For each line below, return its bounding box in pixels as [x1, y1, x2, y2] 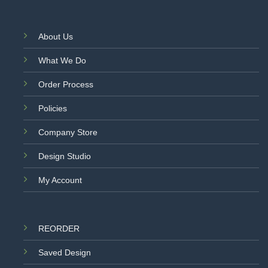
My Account [38, 175, 82, 185]
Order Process [38, 80, 93, 90]
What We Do [38, 56, 86, 66]
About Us [38, 32, 73, 42]
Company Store [38, 127, 98, 138]
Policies [38, 103, 67, 114]
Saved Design [38, 247, 91, 257]
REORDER [38, 223, 80, 233]
